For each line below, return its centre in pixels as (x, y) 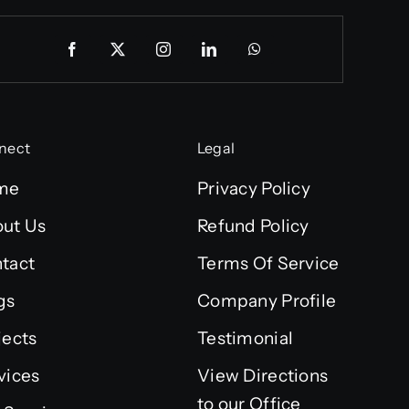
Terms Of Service (268, 263)
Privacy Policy (253, 189)
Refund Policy (253, 226)
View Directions (262, 376)
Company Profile (267, 301)
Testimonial (245, 338)
